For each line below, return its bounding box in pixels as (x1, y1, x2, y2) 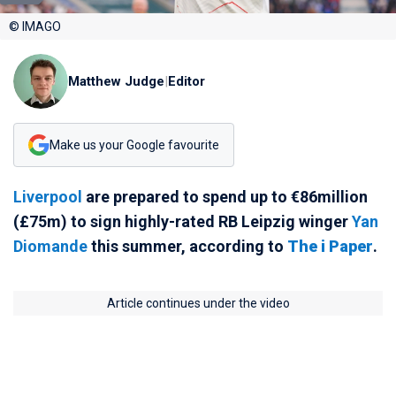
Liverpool (13, 187, 82, 206)
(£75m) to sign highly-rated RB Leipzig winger (13, 212, 352, 231)
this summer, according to (88, 237, 287, 255)
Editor (168, 73, 205, 89)
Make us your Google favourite (49, 137, 219, 152)
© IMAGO (9, 19, 61, 34)
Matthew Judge (68, 73, 164, 89)
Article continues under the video (106, 296, 290, 310)
